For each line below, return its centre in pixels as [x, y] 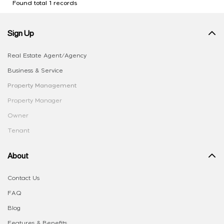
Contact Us [23, 178]
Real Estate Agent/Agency [47, 55]
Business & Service [35, 70]
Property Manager [35, 100]
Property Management [42, 85]
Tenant [18, 130]
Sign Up [21, 33]
